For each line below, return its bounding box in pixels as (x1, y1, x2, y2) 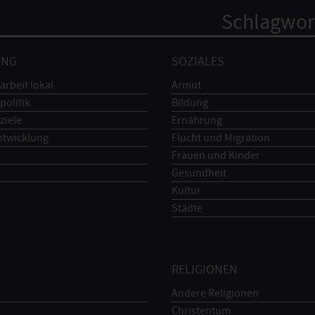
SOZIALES (171, 53, 224, 70)
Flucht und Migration (171, 130, 270, 145)
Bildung (171, 95, 208, 110)
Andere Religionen (171, 286, 259, 301)
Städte (171, 200, 202, 215)
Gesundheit (171, 165, 226, 180)
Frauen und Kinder (171, 148, 260, 162)
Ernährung (171, 112, 222, 127)
